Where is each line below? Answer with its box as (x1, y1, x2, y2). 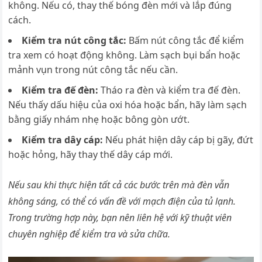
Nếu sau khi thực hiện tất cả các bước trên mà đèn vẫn (8, 178, 230, 191)
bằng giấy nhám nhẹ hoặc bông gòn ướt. (8, 113, 190, 126)
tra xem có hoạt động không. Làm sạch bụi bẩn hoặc (8, 49, 241, 61)
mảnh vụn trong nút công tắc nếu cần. (8, 63, 178, 76)
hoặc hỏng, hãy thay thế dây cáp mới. (8, 148, 173, 161)
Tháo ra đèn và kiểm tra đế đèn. (101, 84, 241, 96)
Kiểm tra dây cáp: (22, 133, 106, 146)
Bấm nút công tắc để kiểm (129, 34, 244, 47)
